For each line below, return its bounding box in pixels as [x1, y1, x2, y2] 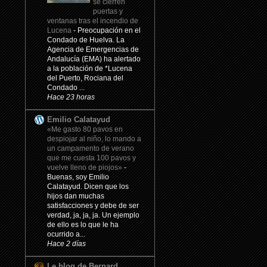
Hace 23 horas [47, 93, 95, 101]
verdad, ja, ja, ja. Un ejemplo [47, 211, 139, 220]
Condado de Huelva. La [47, 36, 125, 45]
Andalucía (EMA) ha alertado [47, 55, 141, 64]
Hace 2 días [47, 240, 86, 248]
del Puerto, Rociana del [47, 74, 123, 83]
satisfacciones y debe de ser [47, 201, 139, 210]
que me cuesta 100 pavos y [47, 154, 136, 163]
